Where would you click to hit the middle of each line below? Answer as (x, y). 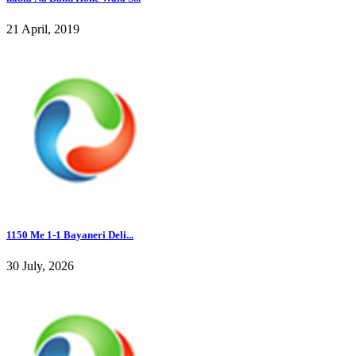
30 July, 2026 (40, 265)
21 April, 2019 (43, 29)
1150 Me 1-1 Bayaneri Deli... (70, 234)
